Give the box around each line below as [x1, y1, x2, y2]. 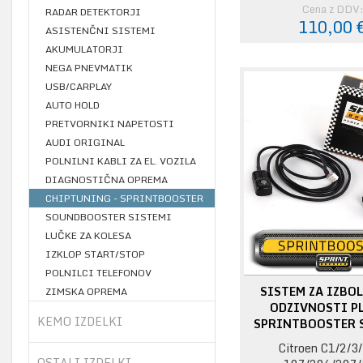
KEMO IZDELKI [37, 311, 122, 331]
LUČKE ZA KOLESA [45, 227, 131, 243]
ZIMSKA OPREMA [45, 283, 127, 299]
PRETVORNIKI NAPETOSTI [45, 115, 174, 131]
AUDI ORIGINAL [45, 134, 125, 150]
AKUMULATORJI [45, 41, 123, 57]
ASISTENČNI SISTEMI [45, 22, 156, 38]
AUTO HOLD [45, 96, 100, 113]
